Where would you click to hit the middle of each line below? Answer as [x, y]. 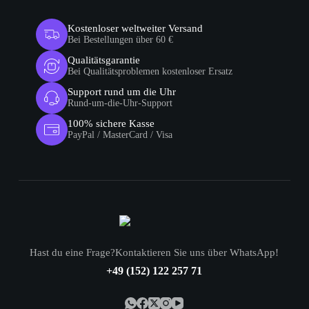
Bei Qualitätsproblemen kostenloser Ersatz [150, 72]
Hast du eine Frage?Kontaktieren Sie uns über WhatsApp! [154, 252]
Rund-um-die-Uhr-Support [120, 103]
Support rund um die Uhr [121, 92]
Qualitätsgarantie [103, 60]
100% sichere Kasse [111, 124]
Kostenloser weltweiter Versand [135, 29]
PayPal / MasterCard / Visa [120, 135]
